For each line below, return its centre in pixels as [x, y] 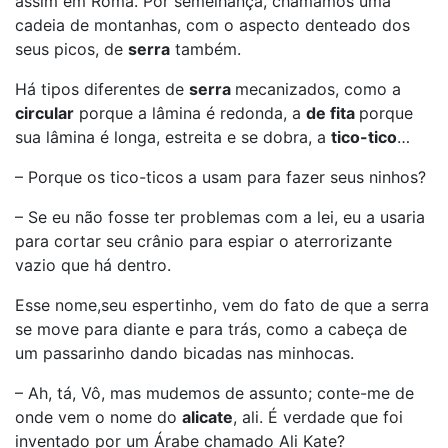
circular [44, 113]
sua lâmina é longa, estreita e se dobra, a [173, 137]
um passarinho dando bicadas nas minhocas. [184, 353]
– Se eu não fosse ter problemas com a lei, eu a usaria [220, 217]
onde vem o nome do [98, 417]
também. [205, 49]
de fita [332, 113]
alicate [207, 417]
